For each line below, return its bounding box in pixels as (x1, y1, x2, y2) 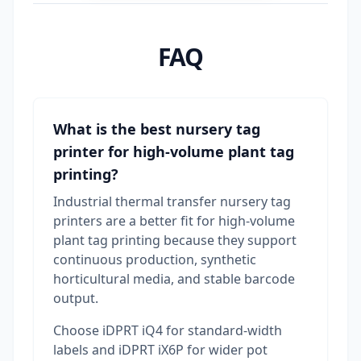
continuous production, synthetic (53, 251, 256, 269)
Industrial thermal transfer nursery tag (53, 193, 291, 211)
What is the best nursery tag (53, 119, 260, 139)
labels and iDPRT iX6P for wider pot (53, 341, 268, 359)
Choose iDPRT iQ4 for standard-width (53, 322, 282, 340)
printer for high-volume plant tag (53, 142, 294, 162)
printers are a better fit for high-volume (53, 212, 295, 230)
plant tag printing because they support (53, 231, 297, 250)
